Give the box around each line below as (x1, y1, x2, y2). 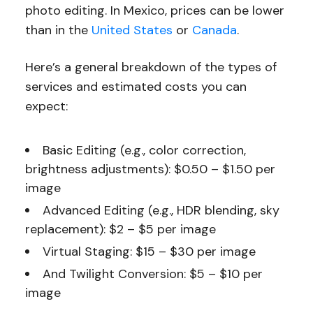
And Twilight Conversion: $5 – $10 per (42, 265, 263, 283)
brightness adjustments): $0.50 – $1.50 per (24, 161, 275, 178)
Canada (191, 22, 237, 39)
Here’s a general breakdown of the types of (24, 59, 277, 76)
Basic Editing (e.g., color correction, (42, 142, 246, 159)
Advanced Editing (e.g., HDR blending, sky (42, 202, 279, 219)
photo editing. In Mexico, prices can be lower (24, 2, 284, 20)
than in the (24, 22, 92, 39)
